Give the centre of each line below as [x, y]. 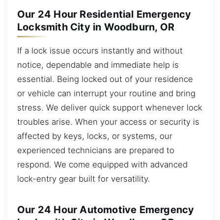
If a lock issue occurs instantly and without [100, 50]
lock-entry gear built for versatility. [84, 179]
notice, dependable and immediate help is [98, 65]
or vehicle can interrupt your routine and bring [106, 93]
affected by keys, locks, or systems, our [95, 136]
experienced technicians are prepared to [96, 150]
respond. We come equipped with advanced [102, 164]
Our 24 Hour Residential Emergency [104, 14]
